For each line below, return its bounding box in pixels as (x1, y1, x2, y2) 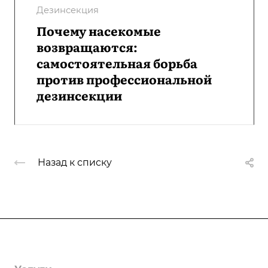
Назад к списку (38, 156, 112, 168)
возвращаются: (36, 37, 138, 56)
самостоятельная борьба (36, 53, 197, 72)
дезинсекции (36, 86, 122, 104)
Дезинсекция (36, 4, 99, 16)
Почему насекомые (36, 21, 161, 39)
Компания (14, 239, 71, 251)
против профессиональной (36, 69, 212, 88)
